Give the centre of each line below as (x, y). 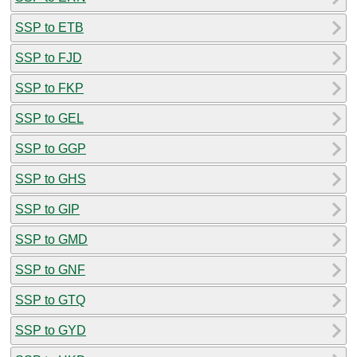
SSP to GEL (49, 118)
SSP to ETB (49, 27)
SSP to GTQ (50, 300)
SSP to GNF (50, 269)
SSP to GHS (51, 178)
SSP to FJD (49, 57)
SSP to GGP (51, 148)
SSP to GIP (47, 209)
